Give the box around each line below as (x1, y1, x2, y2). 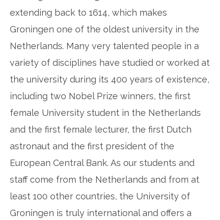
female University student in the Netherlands (10, 107, 201, 118)
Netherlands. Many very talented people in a (10, 40, 199, 51)
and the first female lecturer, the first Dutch (10, 124, 192, 135)
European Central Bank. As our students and (10, 157, 194, 168)
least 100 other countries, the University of (10, 191, 190, 201)
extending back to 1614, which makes (10, 7, 167, 18)
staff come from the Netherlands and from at (10, 174, 199, 185)
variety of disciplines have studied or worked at (10, 57, 210, 68)
